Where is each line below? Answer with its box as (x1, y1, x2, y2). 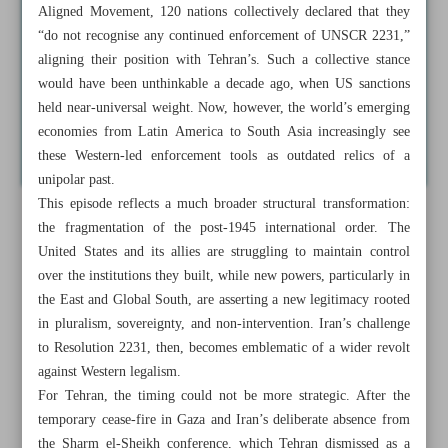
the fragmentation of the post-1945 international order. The (38, 216, 410, 240)
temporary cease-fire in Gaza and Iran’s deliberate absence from (38, 408, 410, 432)
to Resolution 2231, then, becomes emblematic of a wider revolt (38, 336, 410, 360)
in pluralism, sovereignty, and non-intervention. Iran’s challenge (38, 312, 410, 336)
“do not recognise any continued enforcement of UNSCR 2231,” (38, 24, 410, 48)
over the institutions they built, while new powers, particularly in (38, 264, 410, 288)
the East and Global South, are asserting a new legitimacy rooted (38, 288, 410, 312)
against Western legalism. (38, 360, 182, 384)
